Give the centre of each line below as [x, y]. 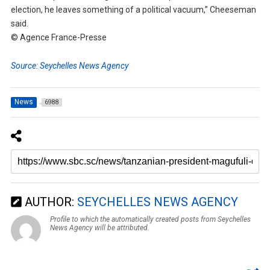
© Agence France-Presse [58, 38]
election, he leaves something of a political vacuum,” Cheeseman [133, 10]
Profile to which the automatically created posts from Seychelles [150, 220]
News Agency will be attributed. [99, 228]
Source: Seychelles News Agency [69, 66]
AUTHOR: [49, 202]
